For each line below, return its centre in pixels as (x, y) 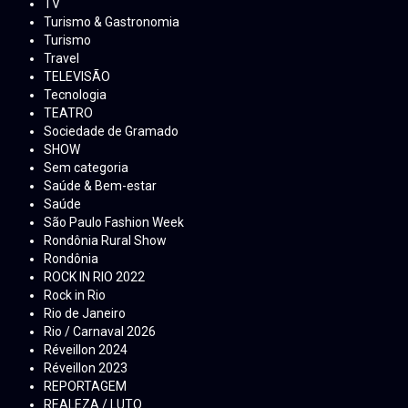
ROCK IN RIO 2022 (94, 277)
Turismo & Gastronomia (112, 22)
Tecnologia (75, 95)
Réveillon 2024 (86, 350)
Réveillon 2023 (86, 368)
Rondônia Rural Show (105, 241)
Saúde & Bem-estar (100, 186)
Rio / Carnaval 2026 (100, 332)
